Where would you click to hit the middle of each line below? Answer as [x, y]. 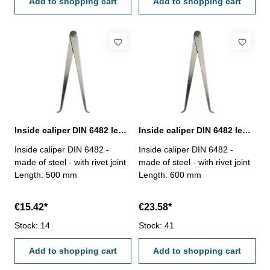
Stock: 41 [156, 225]
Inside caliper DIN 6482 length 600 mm [246, 130]
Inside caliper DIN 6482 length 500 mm [122, 130]
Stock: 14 [32, 225]
